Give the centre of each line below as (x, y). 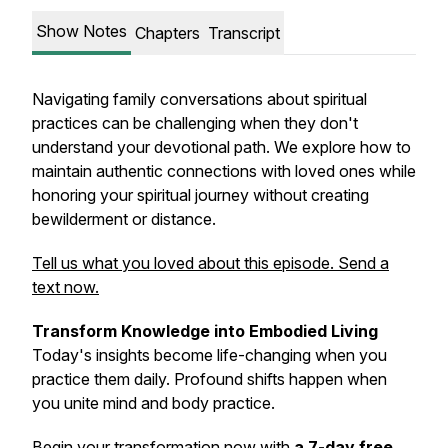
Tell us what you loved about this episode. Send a (210, 263)
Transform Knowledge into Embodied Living (205, 331)
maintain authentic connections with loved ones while (224, 171)
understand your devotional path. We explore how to (221, 147)
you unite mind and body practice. (153, 403)
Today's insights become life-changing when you (209, 355)
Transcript (244, 33)
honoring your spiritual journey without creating (200, 195)
